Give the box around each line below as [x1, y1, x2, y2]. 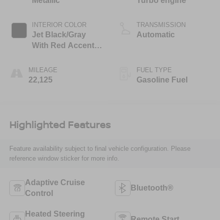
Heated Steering [25, 209, 85, 218]
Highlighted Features [9, 118, 110, 132]
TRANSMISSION [137, 21, 186, 28]
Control [25, 189, 53, 197]
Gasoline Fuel [137, 75, 188, 84]
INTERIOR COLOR [31, 21, 86, 28]
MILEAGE [28, 66, 57, 74]
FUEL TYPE [137, 66, 172, 74]
